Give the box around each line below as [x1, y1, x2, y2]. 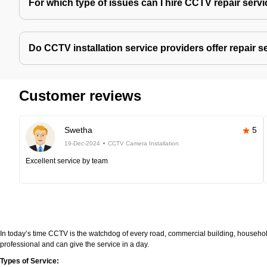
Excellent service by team [26, 157, 108, 165]
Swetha [64, 125, 92, 135]
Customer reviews [19, 88, 141, 104]
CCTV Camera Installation [108, 140, 179, 147]
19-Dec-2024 [64, 140, 100, 147]
